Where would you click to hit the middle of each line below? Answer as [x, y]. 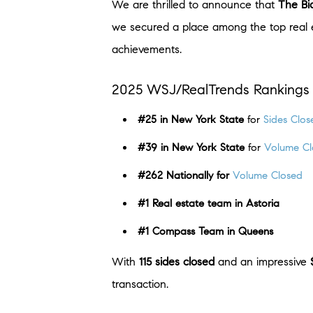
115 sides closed [177, 261]
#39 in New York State [191, 147]
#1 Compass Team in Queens [205, 231]
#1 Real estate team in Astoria [210, 203]
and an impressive [262, 261]
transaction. [140, 284]
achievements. [147, 49]
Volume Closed [268, 175]
